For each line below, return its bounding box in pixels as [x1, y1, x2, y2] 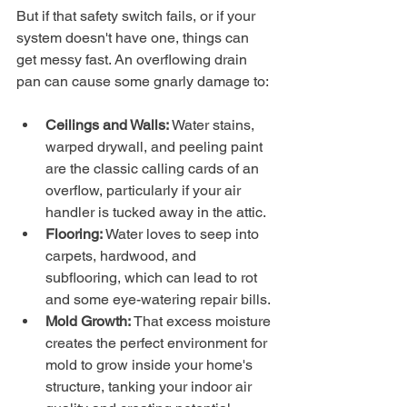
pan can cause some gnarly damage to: [16, 72, 269, 90]
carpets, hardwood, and [45, 246, 200, 264]
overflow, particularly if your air [45, 181, 244, 199]
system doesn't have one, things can [16, 28, 253, 46]
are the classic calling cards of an [45, 159, 263, 177]
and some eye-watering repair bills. [45, 290, 271, 308]
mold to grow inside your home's [45, 355, 256, 373]
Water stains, [169, 115, 258, 134]
